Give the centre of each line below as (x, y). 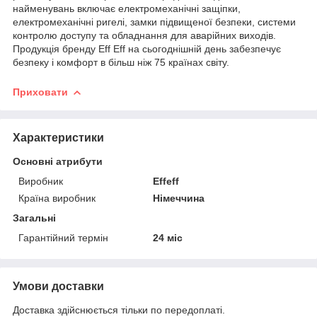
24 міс (168, 237)
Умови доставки (58, 286)
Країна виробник (57, 198)
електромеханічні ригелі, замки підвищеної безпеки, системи (154, 22)
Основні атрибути (58, 161)
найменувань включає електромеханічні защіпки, (127, 8)
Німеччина (179, 198)
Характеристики (58, 137)
